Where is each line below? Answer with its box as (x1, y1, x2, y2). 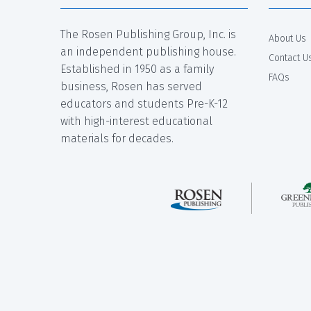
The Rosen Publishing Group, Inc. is (60, 28, 236, 42)
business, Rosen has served (60, 80, 202, 94)
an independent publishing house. (60, 45, 236, 59)
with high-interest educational (60, 115, 212, 128)
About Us (269, 33, 306, 45)
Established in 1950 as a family (60, 62, 214, 76)
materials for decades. (60, 132, 174, 146)
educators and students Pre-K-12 (60, 97, 228, 111)
